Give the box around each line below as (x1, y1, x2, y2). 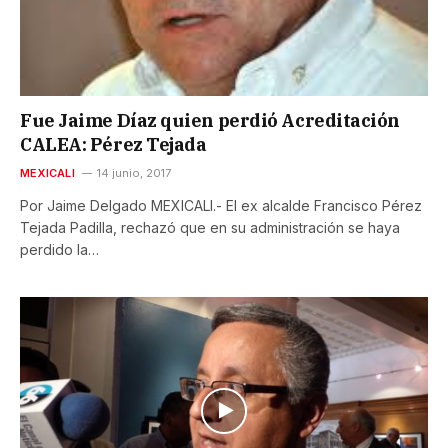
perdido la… (20, 240, 99, 258)
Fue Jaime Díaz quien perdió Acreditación (20, 108, 400, 132)
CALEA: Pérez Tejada (20, 132, 207, 156)
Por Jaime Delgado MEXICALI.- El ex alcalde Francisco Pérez (20, 196, 422, 214)
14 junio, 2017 (96, 165, 171, 180)
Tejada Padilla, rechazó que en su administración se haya (20, 218, 400, 236)
